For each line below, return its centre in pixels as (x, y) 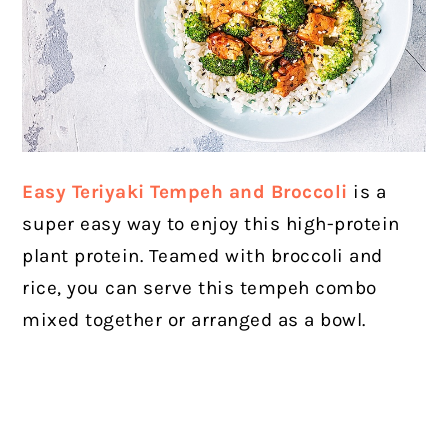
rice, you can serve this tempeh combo (199, 288)
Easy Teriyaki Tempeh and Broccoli (185, 192)
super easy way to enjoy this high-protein (211, 224)
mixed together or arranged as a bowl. (194, 320)
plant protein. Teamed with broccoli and (202, 256)
